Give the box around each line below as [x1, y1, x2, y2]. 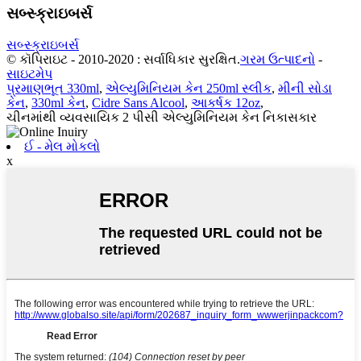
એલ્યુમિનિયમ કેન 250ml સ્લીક [106, 81, 272, 95]
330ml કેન [31, 95, 85, 110]
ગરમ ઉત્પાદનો [240, 52, 315, 66]
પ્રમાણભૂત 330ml [6, 81, 99, 95]
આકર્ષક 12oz [191, 95, 260, 110]
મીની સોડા [278, 81, 332, 95]
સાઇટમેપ [6, 66, 52, 81]
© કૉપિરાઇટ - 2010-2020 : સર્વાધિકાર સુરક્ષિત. [6, 52, 240, 66]
